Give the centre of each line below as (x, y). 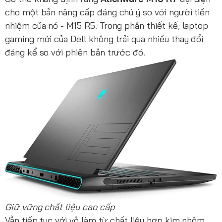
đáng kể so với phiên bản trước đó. (75, 53)
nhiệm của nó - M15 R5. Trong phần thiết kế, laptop (107, 26)
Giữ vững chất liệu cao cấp (60, 207)
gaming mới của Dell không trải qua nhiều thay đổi (104, 39)
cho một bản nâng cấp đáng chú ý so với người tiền (108, 12)
